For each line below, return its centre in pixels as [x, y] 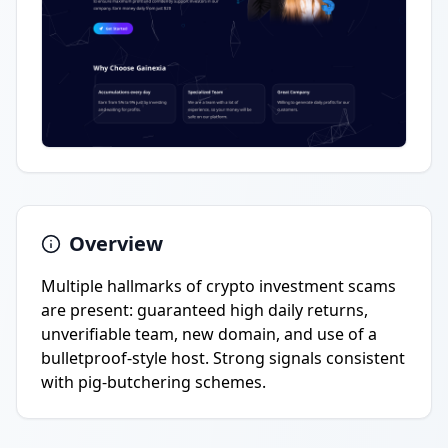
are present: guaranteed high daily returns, [204, 310]
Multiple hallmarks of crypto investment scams [218, 286]
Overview [116, 243]
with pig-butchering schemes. [153, 382]
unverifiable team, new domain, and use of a [209, 334]
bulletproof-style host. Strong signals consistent [223, 358]
